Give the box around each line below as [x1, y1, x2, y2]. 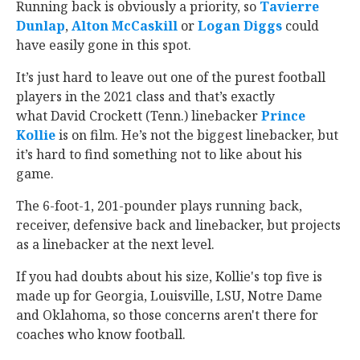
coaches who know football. [16, 325, 186, 343]
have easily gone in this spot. [16, 36, 194, 54]
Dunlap [16, 17, 65, 35]
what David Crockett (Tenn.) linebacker [16, 107, 261, 125]
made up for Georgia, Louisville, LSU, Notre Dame [16, 287, 322, 305]
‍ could [282, 17, 319, 35]
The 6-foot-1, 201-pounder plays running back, [16, 197, 302, 215]
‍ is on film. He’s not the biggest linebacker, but [55, 126, 338, 144]
